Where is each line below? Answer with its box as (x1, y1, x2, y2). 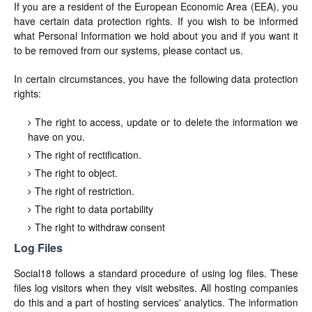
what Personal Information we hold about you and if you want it (14, 29, 298, 42)
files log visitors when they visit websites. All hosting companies (14, 281, 298, 295)
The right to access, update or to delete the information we (35, 115, 298, 129)
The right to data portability (35, 202, 153, 216)
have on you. (28, 130, 85, 143)
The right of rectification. (35, 148, 141, 162)
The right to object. (35, 166, 118, 180)
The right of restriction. (35, 184, 134, 198)
